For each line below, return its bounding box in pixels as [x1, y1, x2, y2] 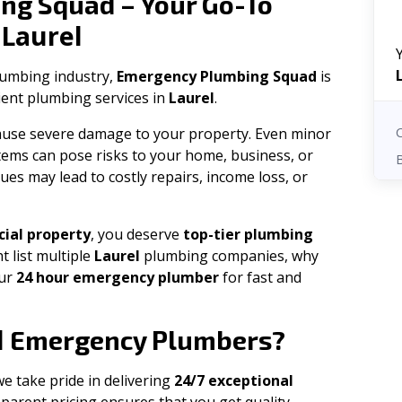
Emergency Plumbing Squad [117, 66, 317, 86]
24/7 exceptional [174, 371, 293, 390]
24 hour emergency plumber [16, 267, 219, 287]
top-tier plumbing [183, 224, 313, 244]
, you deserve [91, 224, 183, 244]
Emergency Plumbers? [4, 324, 285, 355]
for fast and [219, 267, 301, 287]
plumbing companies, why [140, 246, 319, 266]
